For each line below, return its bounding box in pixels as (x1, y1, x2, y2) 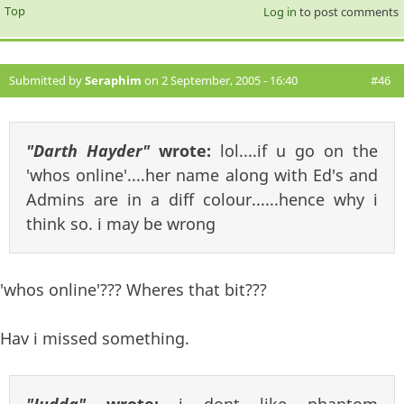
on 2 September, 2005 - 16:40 (142, 71, 298, 88)
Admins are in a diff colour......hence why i (26, 188, 378, 210)
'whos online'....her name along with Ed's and (26, 163, 378, 186)
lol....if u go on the (220, 139, 378, 161)
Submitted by (9, 71, 85, 88)
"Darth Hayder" (26, 139, 150, 161)
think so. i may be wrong (26, 212, 216, 234)
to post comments (296, 3, 399, 20)
